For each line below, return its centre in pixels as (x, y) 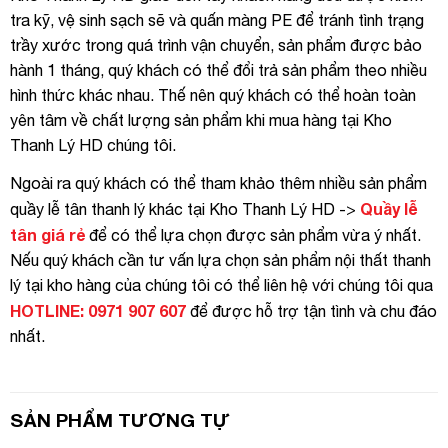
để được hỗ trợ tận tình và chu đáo (311, 310)
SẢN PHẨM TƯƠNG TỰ (120, 419)
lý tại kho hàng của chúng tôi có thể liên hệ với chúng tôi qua (221, 284)
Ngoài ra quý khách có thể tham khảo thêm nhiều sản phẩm (218, 182)
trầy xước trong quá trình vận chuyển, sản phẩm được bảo (216, 45)
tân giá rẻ (47, 234)
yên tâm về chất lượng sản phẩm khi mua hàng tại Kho (201, 120)
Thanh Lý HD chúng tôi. (93, 145)
